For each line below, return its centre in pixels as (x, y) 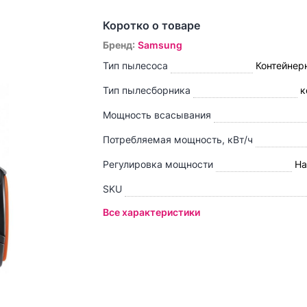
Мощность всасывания (157, 115)
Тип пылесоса (136, 66)
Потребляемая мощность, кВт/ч (178, 140)
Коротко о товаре (152, 26)
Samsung (160, 45)
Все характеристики (152, 212)
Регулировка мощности (158, 164)
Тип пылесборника (147, 90)
